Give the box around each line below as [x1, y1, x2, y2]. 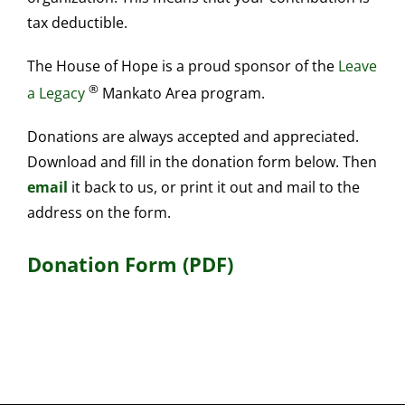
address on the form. [26, 202, 171, 223]
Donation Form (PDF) [26, 250, 233, 278]
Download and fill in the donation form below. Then [26, 152, 377, 173]
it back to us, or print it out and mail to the [67, 177, 360, 198]
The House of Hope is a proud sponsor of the [26, 55, 338, 76]
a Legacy [26, 83, 85, 104]
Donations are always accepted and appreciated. [26, 127, 359, 147]
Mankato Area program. [98, 83, 265, 104]
